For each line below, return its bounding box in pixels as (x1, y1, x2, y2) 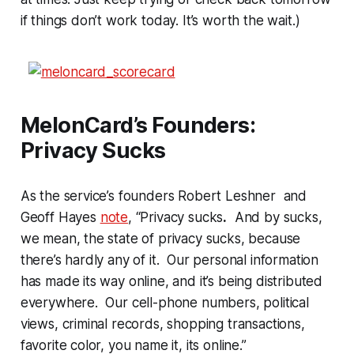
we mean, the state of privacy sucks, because (20, 230, 301, 247)
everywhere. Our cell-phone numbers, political (20, 294, 309, 311)
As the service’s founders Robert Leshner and (20, 187, 307, 204)
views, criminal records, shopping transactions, (20, 315, 305, 332)
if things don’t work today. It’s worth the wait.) (20, 12, 300, 28)
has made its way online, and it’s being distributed (20, 273, 323, 289)
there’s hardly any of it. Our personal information (20, 251, 319, 268)
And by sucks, (227, 209, 322, 225)
